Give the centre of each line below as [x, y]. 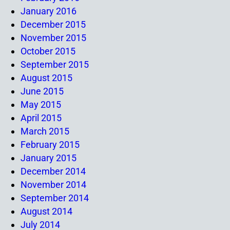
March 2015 [45, 131]
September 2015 [55, 64]
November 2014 [53, 184]
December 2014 [53, 171]
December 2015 [53, 24]
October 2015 [48, 51]
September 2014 [55, 198]
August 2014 [46, 211]
